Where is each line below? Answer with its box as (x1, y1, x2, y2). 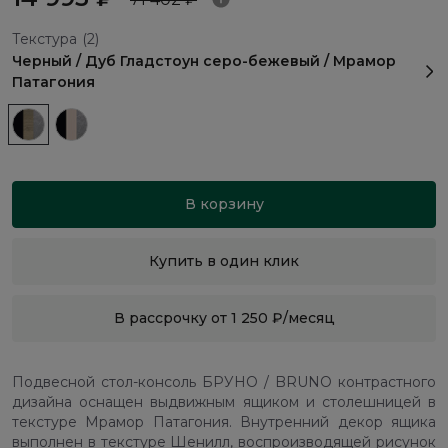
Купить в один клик (149, 252, 299, 271)
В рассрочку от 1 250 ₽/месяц (113, 309, 335, 328)
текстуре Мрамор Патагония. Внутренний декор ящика (12, 413, 436, 432)
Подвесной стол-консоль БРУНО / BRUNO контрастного (12, 373, 436, 392)
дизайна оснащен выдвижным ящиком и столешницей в (12, 393, 436, 412)
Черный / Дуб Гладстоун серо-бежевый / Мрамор (12, 52, 396, 71)
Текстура (12, 30, 77, 49)
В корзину (184, 195, 264, 214)
